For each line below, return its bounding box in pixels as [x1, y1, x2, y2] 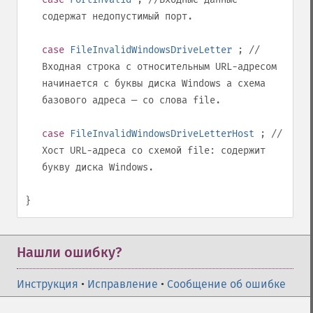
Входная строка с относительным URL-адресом [42, 61, 277, 73]
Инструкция [17, 277, 78, 291]
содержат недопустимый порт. [42, 10, 193, 22]
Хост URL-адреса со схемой [42, 145, 187, 156]
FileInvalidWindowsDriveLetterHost [70, 128, 254, 140]
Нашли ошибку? [17, 244, 122, 261]
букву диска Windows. [42, 161, 154, 173]
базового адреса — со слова [42, 94, 193, 106]
